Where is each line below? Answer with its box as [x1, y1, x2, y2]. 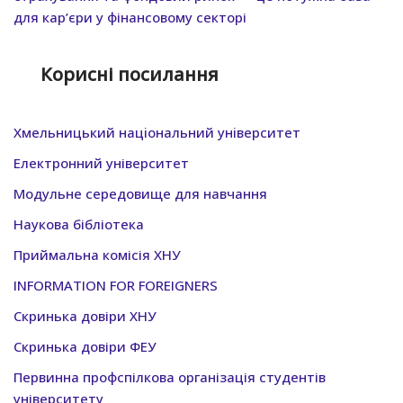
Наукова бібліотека [13, 214, 144, 233]
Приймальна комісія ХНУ [13, 245, 180, 264]
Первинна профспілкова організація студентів [13, 367, 326, 386]
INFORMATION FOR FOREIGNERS [13, 275, 218, 294]
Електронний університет [13, 153, 189, 172]
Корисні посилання [40, 61, 219, 86]
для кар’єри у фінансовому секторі [13, 7, 246, 26]
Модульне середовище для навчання [13, 184, 267, 202]
